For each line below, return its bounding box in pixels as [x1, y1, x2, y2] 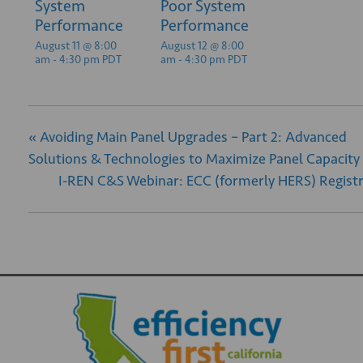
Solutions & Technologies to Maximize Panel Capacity [28, 150, 360, 168]
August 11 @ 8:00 [35, 39, 117, 53]
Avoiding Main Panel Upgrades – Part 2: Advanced [36, 128, 347, 146]
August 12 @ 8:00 [160, 39, 244, 53]
